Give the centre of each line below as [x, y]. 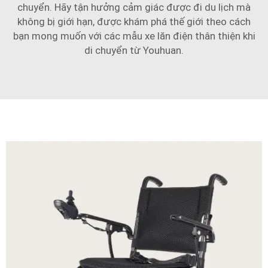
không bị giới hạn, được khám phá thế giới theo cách [134, 21]
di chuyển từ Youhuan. [134, 50]
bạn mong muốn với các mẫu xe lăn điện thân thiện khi [134, 36]
